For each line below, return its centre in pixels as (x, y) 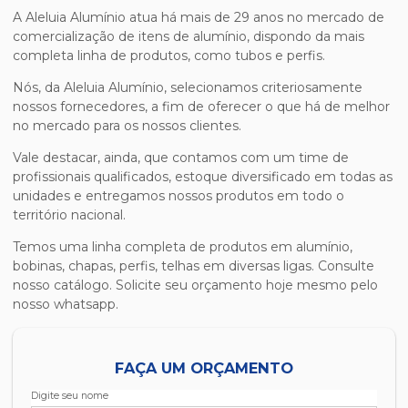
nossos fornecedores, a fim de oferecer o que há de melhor (201, 107)
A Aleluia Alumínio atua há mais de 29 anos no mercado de (199, 18)
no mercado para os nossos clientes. (127, 126)
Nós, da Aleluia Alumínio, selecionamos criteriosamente (188, 88)
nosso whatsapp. (66, 305)
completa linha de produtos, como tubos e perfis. (169, 56)
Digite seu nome (70, 396)
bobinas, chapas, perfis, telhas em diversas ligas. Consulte (194, 266)
